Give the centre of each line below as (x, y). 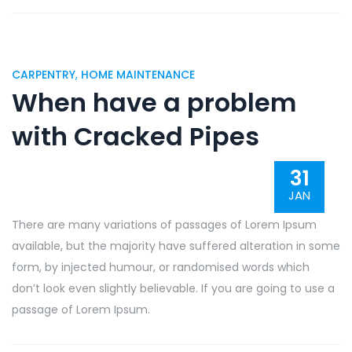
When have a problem (154, 103)
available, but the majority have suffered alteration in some (176, 246)
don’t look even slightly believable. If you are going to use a (173, 288)
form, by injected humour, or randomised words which (161, 267)
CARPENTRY (44, 75)
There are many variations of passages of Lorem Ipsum (164, 225)
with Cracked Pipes (136, 136)
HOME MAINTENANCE (138, 75)
